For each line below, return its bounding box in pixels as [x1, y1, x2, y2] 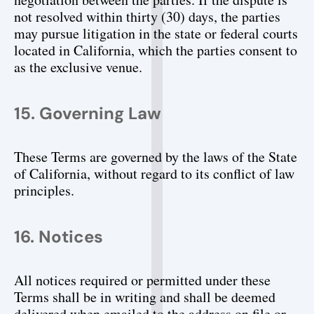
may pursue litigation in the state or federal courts [14, 24, 298, 43]
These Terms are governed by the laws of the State [14, 147, 297, 166]
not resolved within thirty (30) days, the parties [14, 7, 280, 26]
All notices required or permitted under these [14, 271, 271, 289]
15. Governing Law [14, 102, 161, 124]
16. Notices [14, 226, 103, 247]
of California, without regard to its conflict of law [14, 164, 294, 183]
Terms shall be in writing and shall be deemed [14, 287, 275, 306]
